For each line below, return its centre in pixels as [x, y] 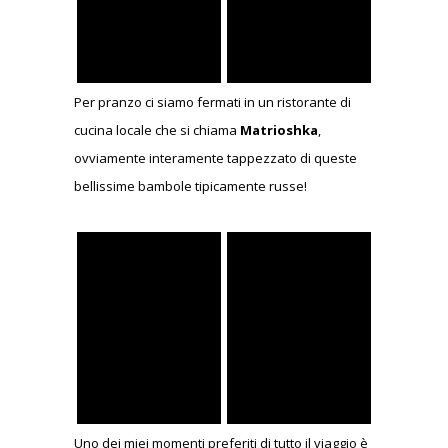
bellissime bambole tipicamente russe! [190, 186]
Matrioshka [279, 130]
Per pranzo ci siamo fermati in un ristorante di [212, 102]
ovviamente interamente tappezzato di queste [215, 158]
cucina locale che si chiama [157, 130]
